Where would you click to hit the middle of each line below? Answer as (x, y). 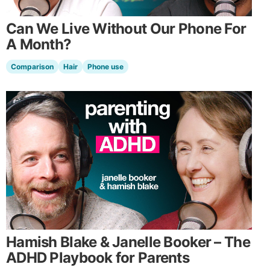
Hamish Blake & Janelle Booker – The (128, 242)
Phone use (105, 67)
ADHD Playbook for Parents (98, 257)
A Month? (39, 45)
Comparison (32, 67)
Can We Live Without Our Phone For (126, 29)
